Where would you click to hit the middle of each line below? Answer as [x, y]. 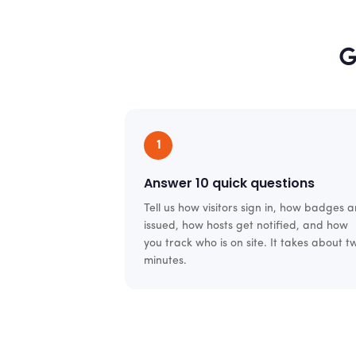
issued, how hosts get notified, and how [246, 226]
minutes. [165, 261]
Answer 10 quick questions [229, 183]
